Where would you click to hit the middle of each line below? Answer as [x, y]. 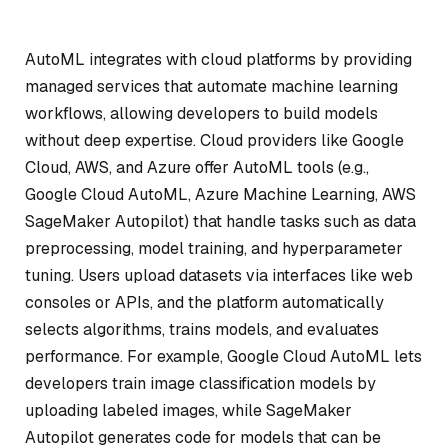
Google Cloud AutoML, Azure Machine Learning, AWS [220, 194]
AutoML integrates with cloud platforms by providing [218, 59]
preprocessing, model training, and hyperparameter [214, 248]
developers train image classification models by [200, 383]
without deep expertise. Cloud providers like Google [214, 140]
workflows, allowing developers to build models [201, 113]
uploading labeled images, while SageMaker [188, 410]
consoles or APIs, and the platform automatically [204, 302]
